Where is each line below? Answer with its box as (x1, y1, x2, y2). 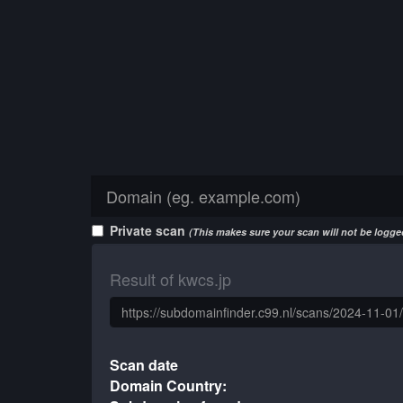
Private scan (110, 221, 189, 239)
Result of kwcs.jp (110, 267, 231, 291)
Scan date (110, 354, 179, 375)
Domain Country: (110, 375, 228, 396)
